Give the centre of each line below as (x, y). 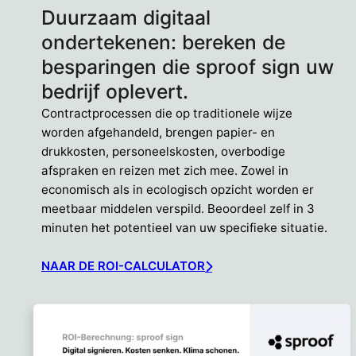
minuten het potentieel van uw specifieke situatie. (184, 228)
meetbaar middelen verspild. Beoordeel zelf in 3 (178, 209)
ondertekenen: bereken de (163, 43)
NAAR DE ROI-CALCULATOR (123, 266)
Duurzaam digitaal (126, 18)
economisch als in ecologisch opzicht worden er (178, 190)
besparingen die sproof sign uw (188, 67)
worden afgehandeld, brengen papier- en (158, 133)
